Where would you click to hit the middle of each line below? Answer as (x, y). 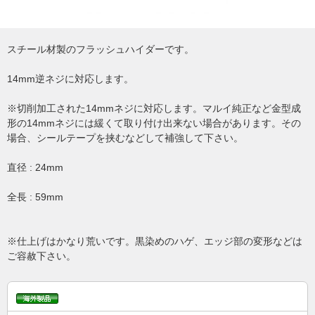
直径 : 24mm (35, 167)
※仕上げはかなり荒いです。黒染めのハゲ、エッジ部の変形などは (155, 241)
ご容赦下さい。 (41, 256)
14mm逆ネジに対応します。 (70, 79)
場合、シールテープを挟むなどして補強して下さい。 (125, 138)
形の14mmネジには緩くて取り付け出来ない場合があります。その (154, 123)
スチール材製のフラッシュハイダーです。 (101, 49)
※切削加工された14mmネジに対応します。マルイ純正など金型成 (154, 108)
